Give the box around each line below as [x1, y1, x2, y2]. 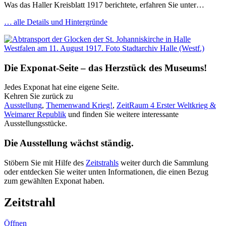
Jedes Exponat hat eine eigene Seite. [4, 83, 119, 92]
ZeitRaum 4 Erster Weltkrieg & [117, 101, 216, 110]
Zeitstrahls [86, 158, 119, 167]
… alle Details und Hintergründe [4, 17, 107, 26]
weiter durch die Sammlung [119, 158, 208, 167]
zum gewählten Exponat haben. [4, 176, 104, 185]
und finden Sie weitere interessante [66, 110, 179, 119]
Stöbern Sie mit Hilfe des [4, 158, 86, 167]
